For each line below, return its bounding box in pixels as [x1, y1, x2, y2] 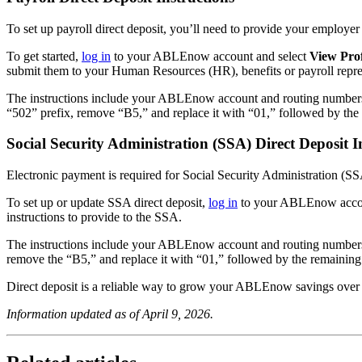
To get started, [6, 48, 82, 63]
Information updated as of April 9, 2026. [6, 307, 213, 322]
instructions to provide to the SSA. [6, 210, 182, 225]
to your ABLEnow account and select [111, 48, 309, 63]
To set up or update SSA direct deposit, [6, 196, 208, 210]
